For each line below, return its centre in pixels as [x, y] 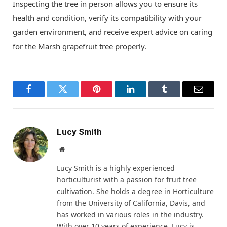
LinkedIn [146, 97]
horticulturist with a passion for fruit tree [127, 179]
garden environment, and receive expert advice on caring [112, 32]
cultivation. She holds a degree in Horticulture [135, 191]
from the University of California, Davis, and [131, 203]
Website [76, 149]
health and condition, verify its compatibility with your [107, 17]
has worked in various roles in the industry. [130, 214]
